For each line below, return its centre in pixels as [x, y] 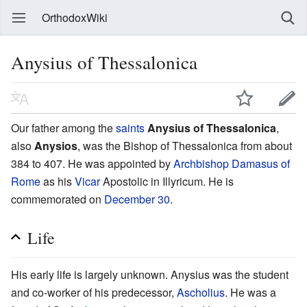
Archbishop [201, 163]
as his [58, 181]
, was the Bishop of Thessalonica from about [185, 145]
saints [130, 127]
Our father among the [63, 127]
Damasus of [261, 163]
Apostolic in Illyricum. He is [167, 181]
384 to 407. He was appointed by [92, 163]
